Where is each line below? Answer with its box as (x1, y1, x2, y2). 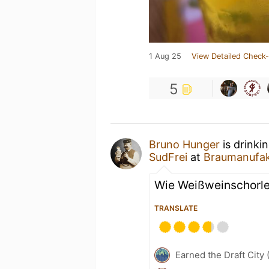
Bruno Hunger (149, 138, 220, 151)
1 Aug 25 (149, 51, 181, 61)
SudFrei (149, 150, 187, 163)
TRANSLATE (154, 203, 198, 213)
